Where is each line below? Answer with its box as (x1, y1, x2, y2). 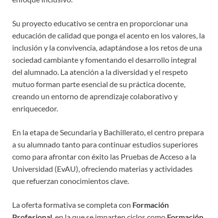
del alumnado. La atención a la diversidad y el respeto (12, 67, 188, 77)
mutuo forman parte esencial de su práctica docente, (12, 79, 185, 89)
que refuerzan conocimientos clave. (12, 176, 129, 186)
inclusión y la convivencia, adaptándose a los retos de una (12, 43, 202, 53)
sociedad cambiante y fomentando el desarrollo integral (12, 55, 197, 65)
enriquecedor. (12, 104, 58, 113)
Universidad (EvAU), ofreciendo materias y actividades (12, 164, 193, 174)
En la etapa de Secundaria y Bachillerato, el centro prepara (12, 127, 204, 137)
